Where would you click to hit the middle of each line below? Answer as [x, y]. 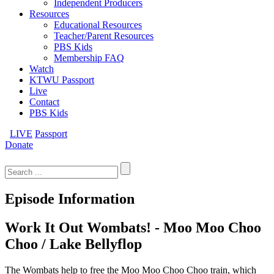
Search [17, 155]
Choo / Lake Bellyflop [73, 244]
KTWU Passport [62, 80]
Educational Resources [98, 25]
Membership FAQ [89, 58]
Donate [19, 145]
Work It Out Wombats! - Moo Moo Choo [133, 227]
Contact [44, 102]
